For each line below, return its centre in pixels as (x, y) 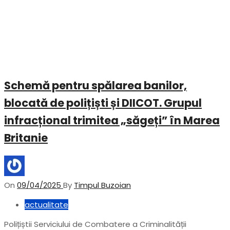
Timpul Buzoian (102, 185)
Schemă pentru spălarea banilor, (95, 85)
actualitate (46, 205)
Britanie (26, 138)
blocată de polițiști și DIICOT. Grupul (103, 103)
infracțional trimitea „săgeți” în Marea (112, 120)
